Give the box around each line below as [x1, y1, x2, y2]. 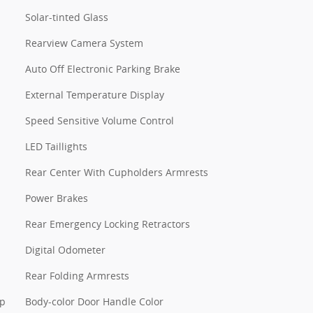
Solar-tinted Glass [25, 10, 108, 24]
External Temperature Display [25, 87, 164, 101]
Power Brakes [25, 191, 88, 205]
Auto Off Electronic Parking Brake [25, 61, 180, 75]
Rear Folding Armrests [25, 268, 129, 282]
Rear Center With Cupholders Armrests [25, 165, 208, 179]
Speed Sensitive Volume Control [25, 113, 174, 127]
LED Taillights [25, 139, 87, 153]
